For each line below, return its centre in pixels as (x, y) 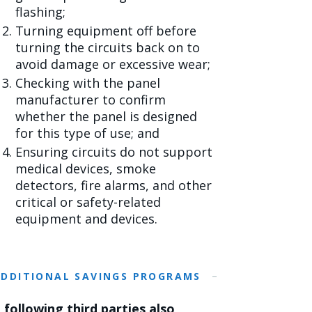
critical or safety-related (88, 202)
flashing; (40, 12)
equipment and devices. (88, 219)
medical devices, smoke (86, 169)
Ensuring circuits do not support (114, 152)
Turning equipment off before (106, 31)
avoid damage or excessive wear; (113, 64)
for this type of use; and (87, 133)
